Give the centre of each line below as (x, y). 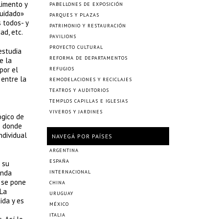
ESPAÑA (59, 161)
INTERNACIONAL (70, 172)
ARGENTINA (64, 150)
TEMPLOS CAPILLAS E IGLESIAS (89, 101)
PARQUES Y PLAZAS (74, 15)
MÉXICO (59, 204)
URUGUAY (61, 193)
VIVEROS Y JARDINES (76, 112)
